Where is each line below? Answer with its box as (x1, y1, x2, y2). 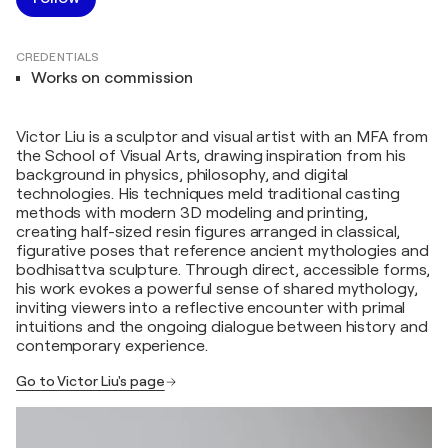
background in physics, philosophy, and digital (16, 166, 349, 184)
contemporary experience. (16, 337, 208, 355)
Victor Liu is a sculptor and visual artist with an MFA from (16, 128, 429, 146)
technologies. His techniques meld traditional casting (16, 185, 400, 203)
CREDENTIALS (16, 50, 100, 64)
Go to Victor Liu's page (16, 373, 165, 389)
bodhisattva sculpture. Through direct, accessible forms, (16, 261, 431, 279)
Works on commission (31, 69, 194, 87)
